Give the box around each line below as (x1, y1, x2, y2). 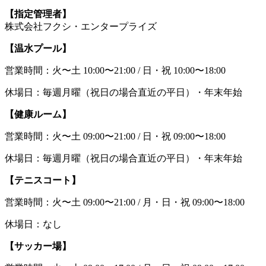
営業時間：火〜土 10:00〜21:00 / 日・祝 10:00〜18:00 (5, 65, 226, 75)
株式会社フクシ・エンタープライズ (5, 21, 157, 31)
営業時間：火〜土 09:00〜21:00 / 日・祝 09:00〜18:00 (5, 131, 226, 141)
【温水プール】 (5, 43, 71, 53)
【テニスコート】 (5, 175, 81, 185)
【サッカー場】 (5, 240, 71, 251)
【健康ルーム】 (5, 109, 71, 119)
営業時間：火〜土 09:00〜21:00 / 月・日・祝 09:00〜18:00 (5, 197, 245, 207)
